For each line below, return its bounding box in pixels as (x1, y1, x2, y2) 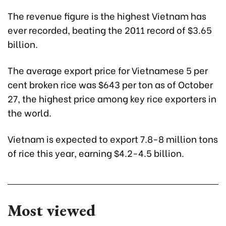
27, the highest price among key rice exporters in (8, 91, 216, 105)
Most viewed (8, 200, 95, 221)
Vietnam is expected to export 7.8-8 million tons (8, 132, 218, 146)
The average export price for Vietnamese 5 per (8, 63, 208, 77)
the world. (8, 105, 51, 120)
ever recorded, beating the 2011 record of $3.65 (8, 23, 212, 37)
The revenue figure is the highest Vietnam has (8, 9, 206, 23)
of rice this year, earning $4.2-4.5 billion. (8, 146, 184, 160)
